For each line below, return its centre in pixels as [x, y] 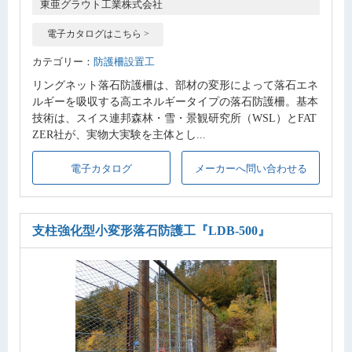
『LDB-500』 [233, 231]
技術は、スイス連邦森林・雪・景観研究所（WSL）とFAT [174, 117]
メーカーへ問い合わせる [251, 168]
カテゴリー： [63, 61]
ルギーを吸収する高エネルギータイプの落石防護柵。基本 [175, 101]
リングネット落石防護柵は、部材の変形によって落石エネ [175, 84]
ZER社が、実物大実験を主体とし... [119, 134]
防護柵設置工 [124, 61]
